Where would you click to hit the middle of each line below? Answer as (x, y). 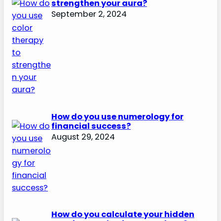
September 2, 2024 (89, 14)
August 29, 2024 (83, 137)
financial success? (91, 126)
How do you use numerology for (117, 116)
